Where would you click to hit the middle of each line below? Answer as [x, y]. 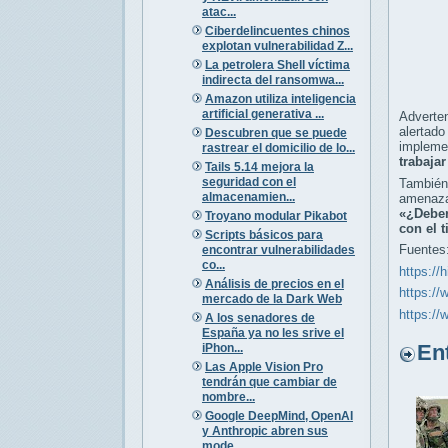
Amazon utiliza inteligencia [280, 98]
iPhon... [222, 347]
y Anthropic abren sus [264, 430]
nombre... [228, 396]
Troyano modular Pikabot [275, 215]
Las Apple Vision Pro [263, 366]
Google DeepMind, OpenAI [278, 415]
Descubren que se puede [275, 132]
